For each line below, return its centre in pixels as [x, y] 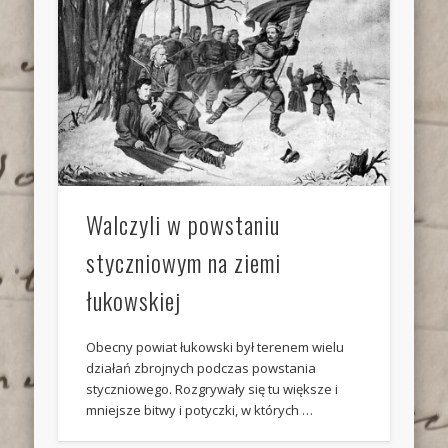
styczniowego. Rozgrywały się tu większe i [212, 389]
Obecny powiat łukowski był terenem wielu [215, 347]
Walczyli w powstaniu [183, 224]
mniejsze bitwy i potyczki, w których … [200, 410]
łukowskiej [134, 300]
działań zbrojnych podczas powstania [201, 368]
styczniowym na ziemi [184, 262]
